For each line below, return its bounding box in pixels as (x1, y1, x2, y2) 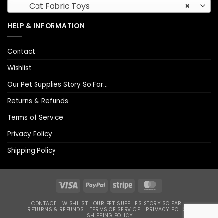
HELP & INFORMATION (7, 21, 85, 31)
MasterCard (159, 180, 195, 189)
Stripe (132, 180, 148, 189)
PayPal (105, 180, 125, 189)
